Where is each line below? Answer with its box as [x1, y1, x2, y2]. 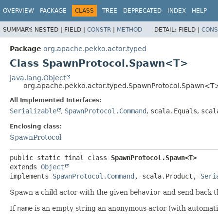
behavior [130, 188, 161, 196]
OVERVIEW [3, 7, 34, 14]
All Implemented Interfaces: [10, 96, 102, 104]
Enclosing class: [10, 123, 62, 130]
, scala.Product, [134, 172, 200, 180]
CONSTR [87, 26, 111, 33]
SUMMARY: [3, 26, 35, 33]
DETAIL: [154, 26, 179, 33]
